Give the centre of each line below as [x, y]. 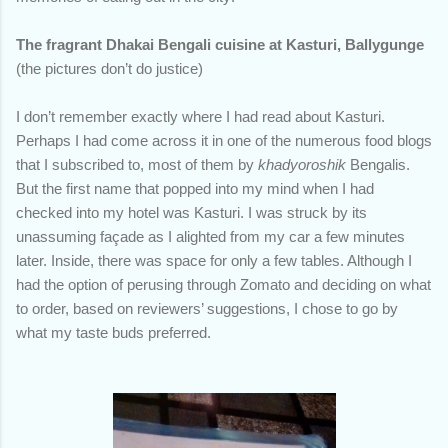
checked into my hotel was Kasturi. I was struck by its [191, 212]
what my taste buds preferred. [115, 332]
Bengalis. [380, 164]
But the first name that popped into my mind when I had [195, 188]
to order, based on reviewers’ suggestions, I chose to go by [207, 308]
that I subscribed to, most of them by [137, 164]
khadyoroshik [304, 164]
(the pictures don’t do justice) [109, 68]
